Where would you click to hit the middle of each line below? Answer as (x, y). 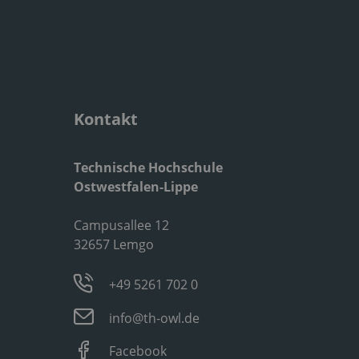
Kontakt (105, 119)
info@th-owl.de (155, 318)
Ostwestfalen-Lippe (135, 186)
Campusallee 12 (121, 225)
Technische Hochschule (148, 167)
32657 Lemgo (113, 244)
